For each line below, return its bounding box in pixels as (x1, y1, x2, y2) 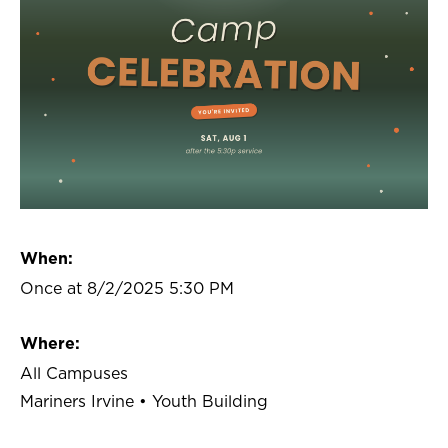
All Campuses (20, 366, 128, 383)
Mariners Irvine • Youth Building (20, 394, 268, 411)
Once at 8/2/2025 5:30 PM (20, 281, 234, 298)
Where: (20, 336, 80, 353)
